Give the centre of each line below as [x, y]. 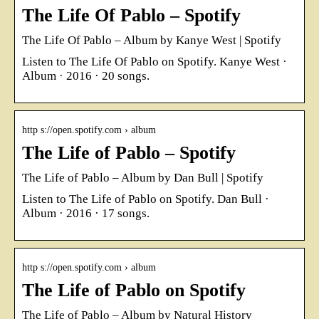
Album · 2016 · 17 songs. [86, 213]
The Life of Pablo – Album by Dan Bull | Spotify [143, 177]
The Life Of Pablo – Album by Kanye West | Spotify [152, 40]
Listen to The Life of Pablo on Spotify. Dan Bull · [146, 199]
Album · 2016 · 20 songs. [86, 75]
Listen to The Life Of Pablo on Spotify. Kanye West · [155, 61]
